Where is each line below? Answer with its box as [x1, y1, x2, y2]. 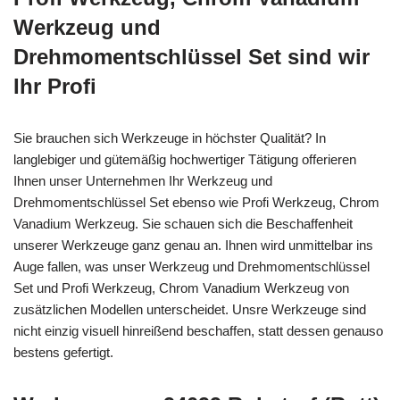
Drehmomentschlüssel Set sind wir [13, 44, 370, 69]
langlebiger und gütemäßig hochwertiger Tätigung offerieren [13, 151, 356, 167]
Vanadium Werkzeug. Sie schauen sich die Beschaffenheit [13, 215, 353, 231]
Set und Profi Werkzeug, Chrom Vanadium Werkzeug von [13, 279, 349, 296]
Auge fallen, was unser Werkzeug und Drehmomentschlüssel [13, 258, 370, 274]
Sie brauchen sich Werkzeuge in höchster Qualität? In [13, 129, 326, 146]
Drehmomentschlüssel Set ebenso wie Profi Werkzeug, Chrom [13, 194, 379, 210]
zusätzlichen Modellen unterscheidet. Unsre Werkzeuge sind [13, 301, 366, 317]
